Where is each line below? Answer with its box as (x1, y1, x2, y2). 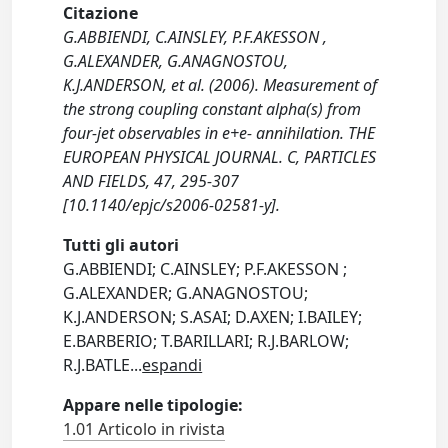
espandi (142, 354, 203, 376)
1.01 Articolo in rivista (63, 418, 226, 440)
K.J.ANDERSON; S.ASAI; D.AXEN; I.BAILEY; (63, 306, 363, 328)
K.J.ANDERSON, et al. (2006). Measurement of (63, 74, 378, 96)
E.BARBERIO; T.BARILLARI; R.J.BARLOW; (63, 330, 350, 352)
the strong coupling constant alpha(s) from (63, 98, 362, 120)
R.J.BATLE (63, 354, 131, 376)
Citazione (63, 2, 139, 24)
